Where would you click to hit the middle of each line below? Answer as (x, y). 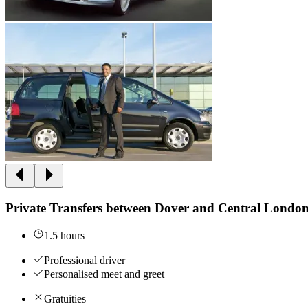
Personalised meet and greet (104, 274)
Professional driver (85, 261)
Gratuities (65, 299)
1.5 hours (64, 236)
